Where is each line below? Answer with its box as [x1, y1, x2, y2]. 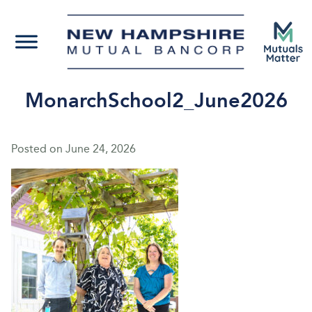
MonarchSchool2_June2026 [24, 88, 288, 114]
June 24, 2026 [65, 142, 136, 156]
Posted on [11, 142, 65, 156]
